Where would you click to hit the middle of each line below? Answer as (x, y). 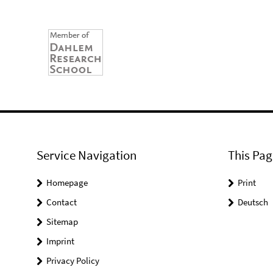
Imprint (60, 241)
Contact (62, 202)
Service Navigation (87, 155)
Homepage (67, 183)
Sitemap (62, 222)
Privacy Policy (73, 261)
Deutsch (253, 202)
